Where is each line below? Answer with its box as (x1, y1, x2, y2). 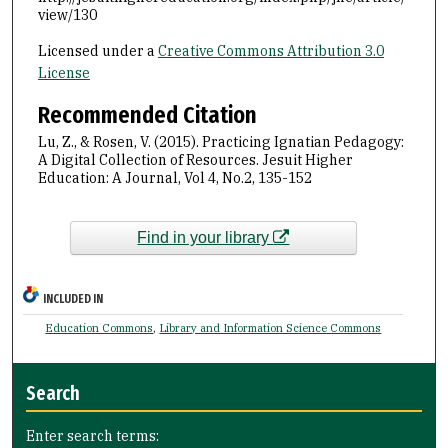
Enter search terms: (26, 427, 160, 446)
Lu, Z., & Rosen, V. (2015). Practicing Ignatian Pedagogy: (37, 132, 404, 151)
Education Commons (45, 321, 154, 336)
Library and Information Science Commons (159, 321, 382, 336)
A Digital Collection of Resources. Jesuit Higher (37, 150, 353, 169)
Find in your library (137, 228, 274, 246)
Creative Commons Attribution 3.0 (157, 42, 384, 61)
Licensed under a (37, 42, 158, 61)
